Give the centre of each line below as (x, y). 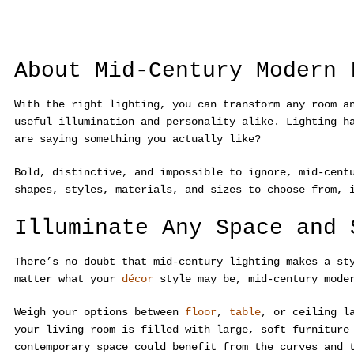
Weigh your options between (100, 313)
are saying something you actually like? (137, 139)
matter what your (68, 279)
